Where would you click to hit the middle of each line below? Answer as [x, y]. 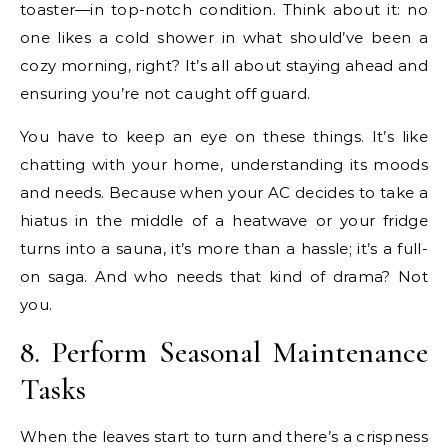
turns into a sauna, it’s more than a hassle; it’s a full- [224, 248]
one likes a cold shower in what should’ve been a [224, 37]
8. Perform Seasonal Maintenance [224, 352]
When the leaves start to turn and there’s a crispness [224, 436]
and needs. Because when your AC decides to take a [224, 192]
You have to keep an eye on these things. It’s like [224, 136]
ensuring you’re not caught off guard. [165, 93]
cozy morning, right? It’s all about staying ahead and [224, 65]
